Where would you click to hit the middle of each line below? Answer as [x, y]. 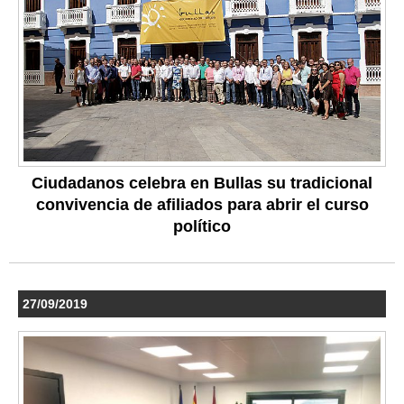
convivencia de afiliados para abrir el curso [202, 205]
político [202, 226]
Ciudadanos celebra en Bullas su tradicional [202, 183]
